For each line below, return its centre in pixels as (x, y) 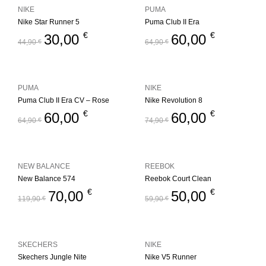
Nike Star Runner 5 (49, 22)
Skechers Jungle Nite (52, 257)
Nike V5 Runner (171, 257)
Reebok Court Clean (178, 179)
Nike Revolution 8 (174, 100)
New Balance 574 (47, 179)
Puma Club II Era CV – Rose (64, 100)
